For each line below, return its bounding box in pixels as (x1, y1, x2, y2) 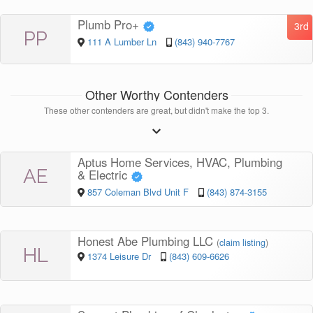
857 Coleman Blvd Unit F (87, 184, 189, 198)
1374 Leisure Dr (87, 249, 154, 263)
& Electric (78, 166, 131, 184)
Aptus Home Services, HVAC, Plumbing (78, 154, 282, 171)
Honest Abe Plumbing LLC (78, 232, 217, 249)
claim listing (219, 235, 265, 249)
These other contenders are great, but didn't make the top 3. (44, 104, 269, 117)
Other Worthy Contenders (85, 85, 228, 104)
